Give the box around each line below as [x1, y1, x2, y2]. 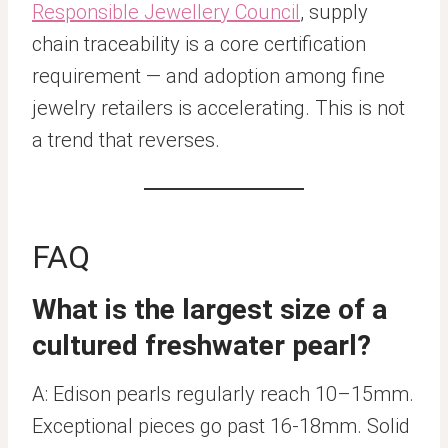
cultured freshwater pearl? [32, 329, 371, 362]
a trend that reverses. [32, 128, 220, 152]
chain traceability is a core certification [32, 32, 366, 56]
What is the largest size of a [32, 293, 387, 326]
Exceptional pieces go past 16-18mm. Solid [32, 414, 410, 438]
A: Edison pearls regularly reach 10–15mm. [32, 382, 414, 406]
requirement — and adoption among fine [32, 64, 385, 88]
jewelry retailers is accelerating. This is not [32, 96, 405, 120]
